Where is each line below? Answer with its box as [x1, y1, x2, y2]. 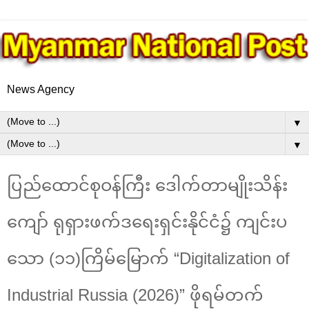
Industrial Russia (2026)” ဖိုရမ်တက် [7, 285, 263, 304]
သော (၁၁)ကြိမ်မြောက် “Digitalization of [7, 248, 290, 268]
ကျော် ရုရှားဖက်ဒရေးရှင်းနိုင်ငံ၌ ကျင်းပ [7, 212, 288, 231]
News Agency [7, 83, 74, 95]
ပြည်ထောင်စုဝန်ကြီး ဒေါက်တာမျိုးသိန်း [7, 175, 288, 195]
